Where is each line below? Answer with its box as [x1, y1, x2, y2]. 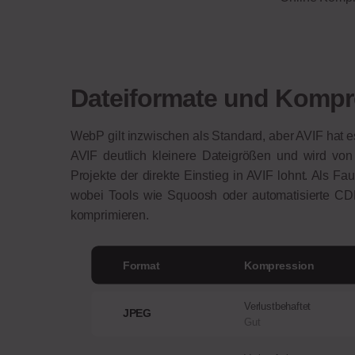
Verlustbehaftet [243, 300, 311, 313]
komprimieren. [70, 208, 152, 223]
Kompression [243, 258, 315, 272]
